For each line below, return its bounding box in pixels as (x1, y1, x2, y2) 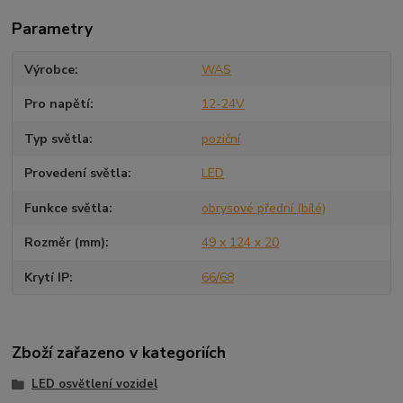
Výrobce (24, 60, 76, 78)
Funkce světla (24, 199, 110, 217)
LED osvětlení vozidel (31, 375, 157, 392)
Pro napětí (24, 95, 91, 113)
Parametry (12, 17, 94, 40)
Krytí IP (24, 268, 70, 286)
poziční (201, 130, 240, 148)
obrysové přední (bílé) (201, 199, 326, 217)
